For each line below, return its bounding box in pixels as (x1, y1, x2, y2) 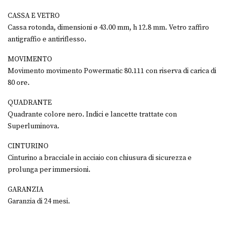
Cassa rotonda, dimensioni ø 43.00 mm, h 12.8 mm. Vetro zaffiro (8, 23, 210, 33)
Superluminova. (8, 122, 59, 131)
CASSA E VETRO (8, 11, 60, 21)
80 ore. (8, 78, 30, 88)
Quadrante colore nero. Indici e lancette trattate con (8, 110, 177, 120)
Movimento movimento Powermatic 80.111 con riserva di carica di (8, 66, 217, 76)
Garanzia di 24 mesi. (8, 197, 71, 207)
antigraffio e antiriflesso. (8, 35, 87, 44)
